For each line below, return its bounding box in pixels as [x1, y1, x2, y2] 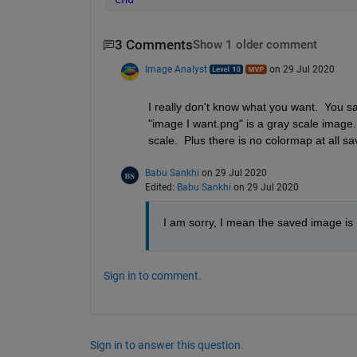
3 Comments [114, 37, 193, 53]
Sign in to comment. [103, 269, 202, 282]
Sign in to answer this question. [89, 338, 244, 351]
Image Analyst [144, 63, 207, 75]
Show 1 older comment [192, 38, 317, 53]
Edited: [144, 181, 177, 193]
